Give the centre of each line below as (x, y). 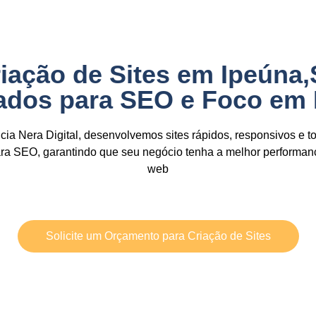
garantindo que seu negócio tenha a (133, 152)
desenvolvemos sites (136, 135)
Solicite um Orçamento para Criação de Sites (158, 236)
